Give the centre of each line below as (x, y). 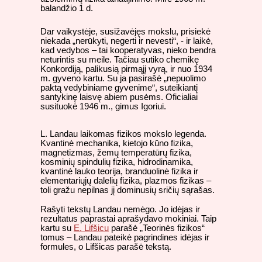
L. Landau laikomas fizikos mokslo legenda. (123, 134)
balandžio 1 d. (67, 8)
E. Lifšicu (91, 228)
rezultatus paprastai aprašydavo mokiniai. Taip (128, 219)
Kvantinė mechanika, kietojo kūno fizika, (117, 143)
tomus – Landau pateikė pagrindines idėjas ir (125, 238)
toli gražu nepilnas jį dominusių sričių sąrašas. (127, 190)
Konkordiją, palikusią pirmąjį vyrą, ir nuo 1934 (126, 69)
